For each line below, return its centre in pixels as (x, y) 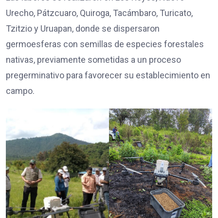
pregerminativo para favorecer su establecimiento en (108, 75)
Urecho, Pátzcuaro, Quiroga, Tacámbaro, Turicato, (99, 13)
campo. (20, 91)
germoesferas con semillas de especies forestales (105, 44)
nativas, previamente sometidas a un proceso (93, 60)
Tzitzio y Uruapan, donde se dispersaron (83, 29)
